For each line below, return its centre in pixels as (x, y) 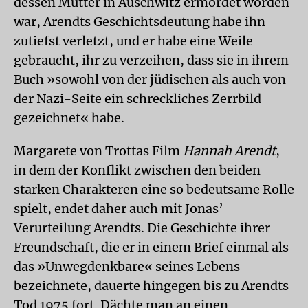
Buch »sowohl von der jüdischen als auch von (150, 79)
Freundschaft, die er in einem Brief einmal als (151, 247)
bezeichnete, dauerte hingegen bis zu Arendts (151, 285)
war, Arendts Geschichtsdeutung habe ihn (140, 21)
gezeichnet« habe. (69, 118)
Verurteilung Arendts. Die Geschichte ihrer (142, 228)
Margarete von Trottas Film (98, 151)
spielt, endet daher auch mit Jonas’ (119, 208)
